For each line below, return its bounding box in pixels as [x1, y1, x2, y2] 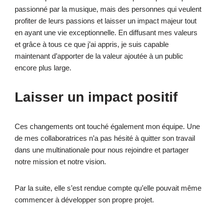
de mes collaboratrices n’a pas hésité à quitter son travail [15, 133, 195, 142]
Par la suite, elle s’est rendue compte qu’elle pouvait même [15, 183, 201, 192]
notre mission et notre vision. [15, 157, 108, 166]
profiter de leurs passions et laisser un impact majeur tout [15, 16, 197, 25]
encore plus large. [15, 63, 71, 72]
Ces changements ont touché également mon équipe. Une [15, 122, 200, 131]
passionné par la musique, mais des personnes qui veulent [15, 4, 201, 13]
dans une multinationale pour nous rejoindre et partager [15, 145, 189, 154]
